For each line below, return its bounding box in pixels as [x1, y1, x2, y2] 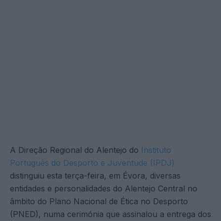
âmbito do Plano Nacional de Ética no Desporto [10, 196, 188, 206]
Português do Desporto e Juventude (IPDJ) [10, 157, 175, 168]
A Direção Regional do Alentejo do [10, 145, 141, 155]
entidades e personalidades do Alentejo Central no [10, 183, 197, 193]
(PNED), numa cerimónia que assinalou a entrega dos [10, 209, 211, 219]
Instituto [141, 145, 171, 155]
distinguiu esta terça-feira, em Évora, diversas [10, 170, 181, 181]
